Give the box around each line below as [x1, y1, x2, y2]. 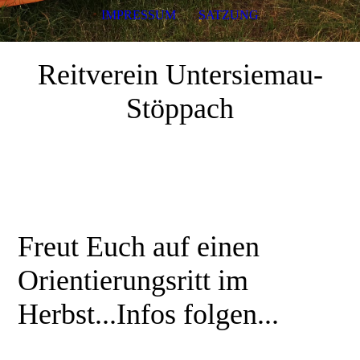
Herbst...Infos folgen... [18, 298, 294, 330]
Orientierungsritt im [18, 264, 249, 297]
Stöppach [126, 92, 234, 125]
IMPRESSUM [100, 8, 176, 22]
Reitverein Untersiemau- [37, 59, 323, 91]
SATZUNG [198, 8, 260, 22]
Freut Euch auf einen [18, 231, 260, 263]
